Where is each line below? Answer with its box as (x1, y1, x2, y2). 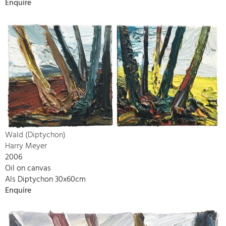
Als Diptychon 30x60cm (5, 173, 86, 186)
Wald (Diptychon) (5, 128, 66, 142)
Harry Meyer (5, 139, 47, 153)
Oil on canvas (5, 161, 51, 175)
